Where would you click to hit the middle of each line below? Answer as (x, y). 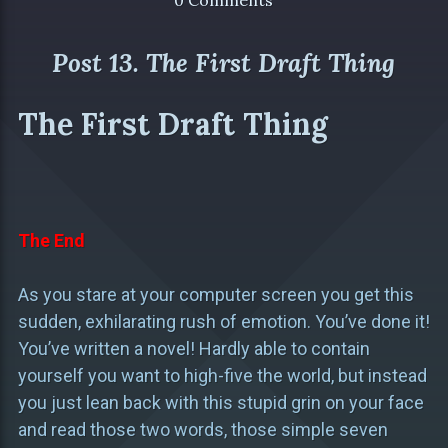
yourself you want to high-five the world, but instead (222, 376)
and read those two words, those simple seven (202, 430)
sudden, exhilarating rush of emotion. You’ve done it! (223, 322)
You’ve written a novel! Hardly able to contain (193, 349)
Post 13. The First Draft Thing (224, 63)
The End (51, 241)
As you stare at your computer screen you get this (215, 295)
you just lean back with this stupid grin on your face (220, 403)
